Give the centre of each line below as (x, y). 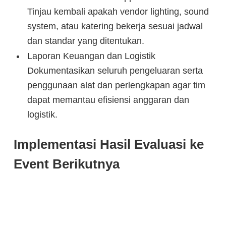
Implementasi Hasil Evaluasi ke (109, 145)
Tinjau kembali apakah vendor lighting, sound (118, 12)
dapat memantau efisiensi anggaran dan (108, 100)
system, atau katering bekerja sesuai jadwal (115, 26)
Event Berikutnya (67, 164)
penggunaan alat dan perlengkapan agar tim (116, 86)
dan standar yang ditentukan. (86, 41)
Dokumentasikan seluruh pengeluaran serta (115, 71)
